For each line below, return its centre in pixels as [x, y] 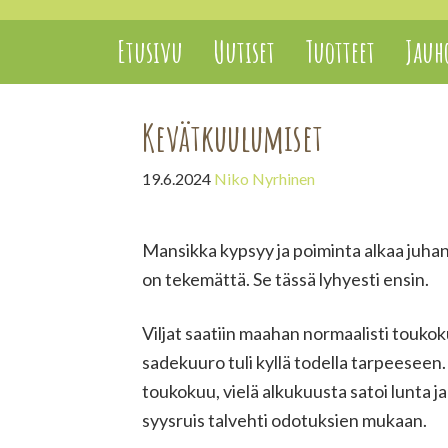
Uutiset [244, 51]
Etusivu [150, 51]
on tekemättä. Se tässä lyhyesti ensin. [285, 279]
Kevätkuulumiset [232, 137]
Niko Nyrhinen [264, 178]
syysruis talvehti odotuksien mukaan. [284, 420]
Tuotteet [340, 51]
